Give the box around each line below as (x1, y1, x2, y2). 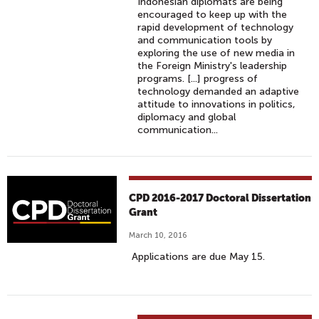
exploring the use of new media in (137, 47, 296, 59)
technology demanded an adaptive (137, 85, 300, 98)
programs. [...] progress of (137, 73, 258, 85)
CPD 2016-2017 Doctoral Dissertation (129, 192, 312, 204)
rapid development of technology (137, 21, 294, 33)
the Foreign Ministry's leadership (137, 60, 288, 72)
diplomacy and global (137, 111, 236, 123)
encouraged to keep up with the (137, 9, 288, 21)
